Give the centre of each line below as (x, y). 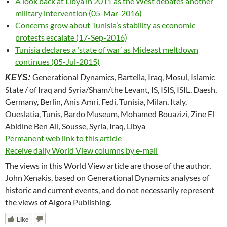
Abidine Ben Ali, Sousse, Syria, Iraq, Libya (75, 126)
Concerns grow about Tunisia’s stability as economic (105, 25)
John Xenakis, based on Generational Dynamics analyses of (107, 178)
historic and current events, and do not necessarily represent (110, 190)
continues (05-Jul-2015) (58, 62)
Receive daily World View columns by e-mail (81, 150)
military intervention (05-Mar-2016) (79, 13)
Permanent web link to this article (63, 138)
